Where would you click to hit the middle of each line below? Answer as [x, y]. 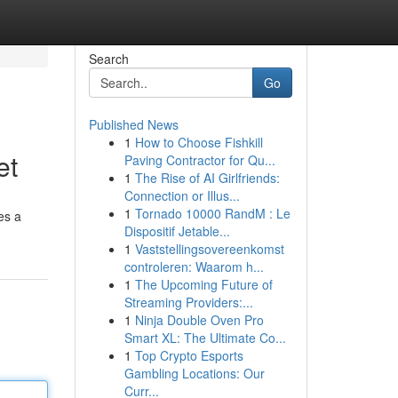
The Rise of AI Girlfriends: [207, 178]
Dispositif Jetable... [177, 231]
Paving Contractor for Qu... [199, 160]
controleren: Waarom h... [194, 267]
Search [108, 59]
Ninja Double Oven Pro [199, 320]
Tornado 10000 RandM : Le [212, 213]
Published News [133, 124]
